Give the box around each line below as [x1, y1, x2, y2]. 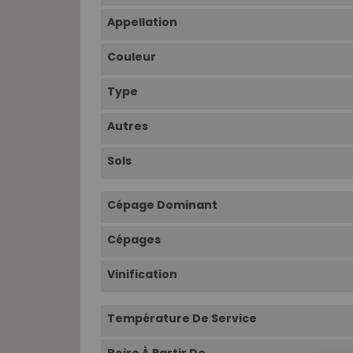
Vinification [107, 266, 177, 283]
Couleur [107, 49, 156, 65]
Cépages [107, 232, 161, 248]
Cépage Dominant [107, 197, 217, 214]
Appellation [107, 14, 177, 31]
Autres [107, 118, 148, 135]
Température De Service [107, 310, 257, 327]
